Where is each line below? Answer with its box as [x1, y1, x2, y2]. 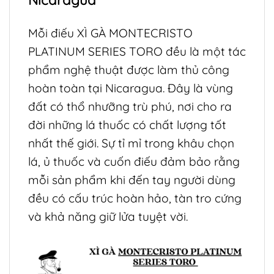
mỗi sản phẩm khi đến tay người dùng [28, 172, 235, 187]
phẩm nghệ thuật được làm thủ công [28, 62, 229, 77]
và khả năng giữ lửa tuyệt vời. [28, 209, 188, 224]
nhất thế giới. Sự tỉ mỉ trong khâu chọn [28, 135, 234, 150]
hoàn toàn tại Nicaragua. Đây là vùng [28, 80, 233, 95]
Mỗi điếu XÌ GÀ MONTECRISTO [28, 25, 193, 40]
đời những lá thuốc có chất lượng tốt [28, 117, 226, 132]
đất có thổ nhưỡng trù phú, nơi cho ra [28, 98, 232, 114]
